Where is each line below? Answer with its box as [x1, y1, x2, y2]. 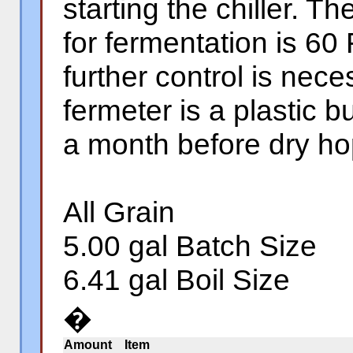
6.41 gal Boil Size [63, 263, 290, 296]
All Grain [63, 195, 175, 229]
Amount [64, 338, 112, 351]
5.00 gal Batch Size [63, 229, 317, 262]
